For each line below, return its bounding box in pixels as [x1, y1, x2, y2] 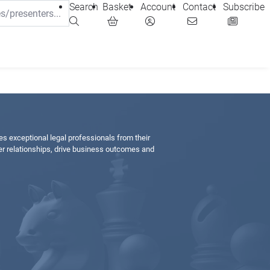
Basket [102, 1, 131, 13]
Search [69, 1, 98, 13]
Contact [182, 1, 216, 13]
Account [140, 1, 176, 13]
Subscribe [222, 1, 265, 13]
